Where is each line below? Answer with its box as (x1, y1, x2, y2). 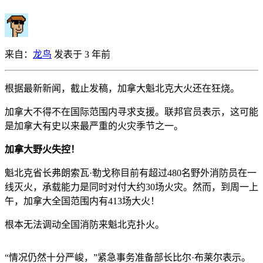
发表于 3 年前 (52, 49, 110, 59)
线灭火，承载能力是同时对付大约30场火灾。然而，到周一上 (5, 181, 258, 192)
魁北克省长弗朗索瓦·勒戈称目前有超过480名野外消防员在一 (5, 167, 257, 178)
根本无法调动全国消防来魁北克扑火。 (5, 219, 164, 230)
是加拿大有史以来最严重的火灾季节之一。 (5, 120, 183, 131)
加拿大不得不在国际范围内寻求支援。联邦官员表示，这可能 (5, 106, 258, 117)
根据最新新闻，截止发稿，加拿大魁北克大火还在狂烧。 (5, 83, 240, 93)
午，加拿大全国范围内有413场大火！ (5, 195, 160, 206)
